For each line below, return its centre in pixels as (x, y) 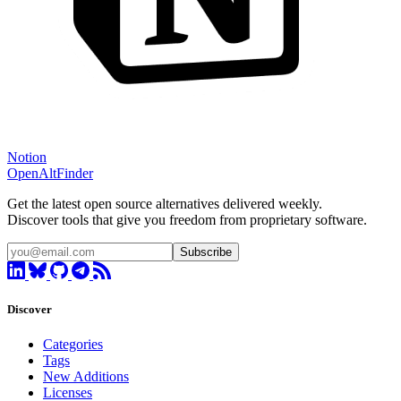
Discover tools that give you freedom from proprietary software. (187, 219)
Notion (27, 157)
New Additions (86, 377)
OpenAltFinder (50, 173)
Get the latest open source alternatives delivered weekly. (165, 203)
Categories (73, 345)
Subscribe (206, 252)
